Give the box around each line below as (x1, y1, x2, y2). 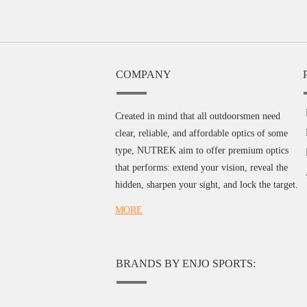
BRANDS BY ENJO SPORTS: (116, 257, 256, 269)
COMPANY (116, 68, 171, 80)
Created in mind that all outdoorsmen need (115, 110, 280, 121)
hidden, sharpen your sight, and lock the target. (115, 179, 298, 190)
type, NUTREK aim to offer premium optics (115, 145, 288, 156)
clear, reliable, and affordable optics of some (115, 127, 288, 138)
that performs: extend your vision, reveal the (115, 162, 288, 173)
